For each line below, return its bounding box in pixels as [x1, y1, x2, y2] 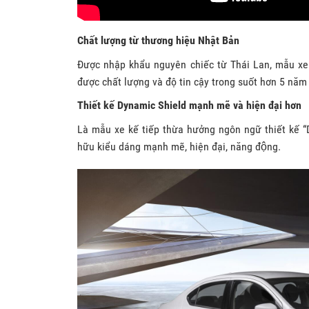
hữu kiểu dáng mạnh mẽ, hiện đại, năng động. [77, 139, 281, 153]
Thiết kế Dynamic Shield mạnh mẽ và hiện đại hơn [77, 98, 301, 112]
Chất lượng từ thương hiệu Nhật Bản [77, 33, 239, 47]
